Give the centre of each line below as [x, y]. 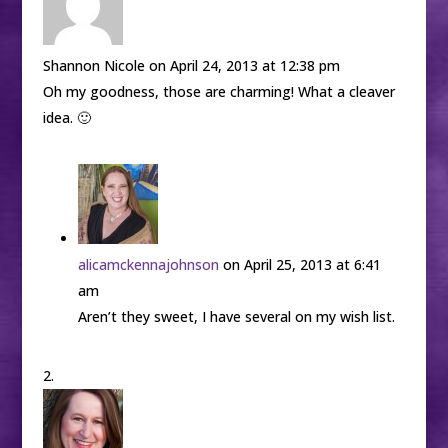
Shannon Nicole [93, 66]
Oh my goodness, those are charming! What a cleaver [218, 92]
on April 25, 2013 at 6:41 [301, 265]
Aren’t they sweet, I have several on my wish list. [236, 317]
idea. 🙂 [66, 118]
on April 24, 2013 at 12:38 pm [244, 66]
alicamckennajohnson [148, 265]
